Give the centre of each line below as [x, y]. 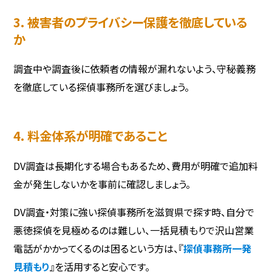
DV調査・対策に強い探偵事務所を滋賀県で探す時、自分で [134, 212]
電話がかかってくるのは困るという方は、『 [99, 248]
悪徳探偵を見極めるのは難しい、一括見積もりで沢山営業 [134, 230]
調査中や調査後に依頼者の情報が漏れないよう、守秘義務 [135, 69]
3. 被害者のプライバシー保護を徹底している [131, 22]
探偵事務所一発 [218, 248]
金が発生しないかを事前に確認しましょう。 [102, 184]
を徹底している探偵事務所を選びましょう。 [102, 87]
